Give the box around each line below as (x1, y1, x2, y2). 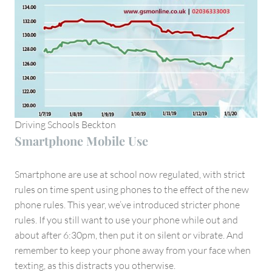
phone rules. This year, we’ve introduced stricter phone (15, 199, 240, 211)
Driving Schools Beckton (15, 118, 116, 131)
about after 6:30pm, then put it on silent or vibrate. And (15, 229, 243, 242)
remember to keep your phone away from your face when (15, 244, 251, 257)
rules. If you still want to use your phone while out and (15, 214, 238, 226)
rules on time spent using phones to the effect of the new (15, 183, 249, 196)
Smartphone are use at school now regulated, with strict (15, 168, 245, 181)
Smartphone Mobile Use (15, 132, 148, 149)
